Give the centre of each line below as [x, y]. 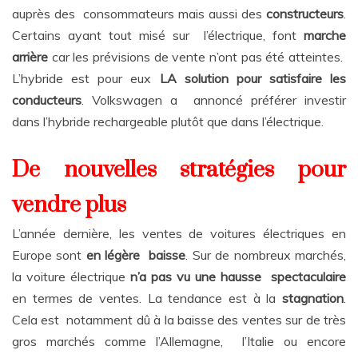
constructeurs [305, 14]
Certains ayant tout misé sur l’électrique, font [158, 36]
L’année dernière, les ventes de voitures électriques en [179, 234]
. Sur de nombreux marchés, [266, 255]
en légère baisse [136, 255]
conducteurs [47, 100]
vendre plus [72, 205]
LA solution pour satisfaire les [253, 79]
